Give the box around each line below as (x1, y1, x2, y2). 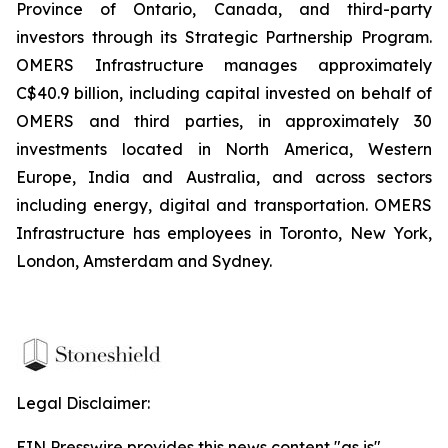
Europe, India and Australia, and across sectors (16, 167, 432, 187)
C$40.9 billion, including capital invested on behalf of (16, 83, 432, 103)
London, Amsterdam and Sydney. (16, 251, 272, 271)
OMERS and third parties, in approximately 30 (16, 111, 432, 131)
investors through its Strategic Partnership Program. (16, 27, 432, 47)
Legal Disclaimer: (16, 393, 150, 413)
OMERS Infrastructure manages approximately (16, 55, 432, 75)
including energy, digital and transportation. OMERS (16, 195, 432, 215)
